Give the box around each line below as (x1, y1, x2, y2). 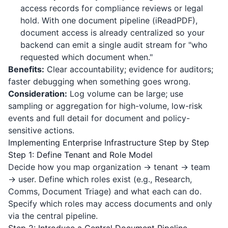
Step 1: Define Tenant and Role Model (8, 150, 153, 160)
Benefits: (8, 64, 44, 74)
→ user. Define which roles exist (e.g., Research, (8, 174, 192, 184)
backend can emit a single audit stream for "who (20, 40, 208, 50)
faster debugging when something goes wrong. (8, 76, 190, 87)
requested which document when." (20, 52, 153, 62)
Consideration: (8, 89, 67, 99)
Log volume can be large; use (67, 89, 183, 99)
